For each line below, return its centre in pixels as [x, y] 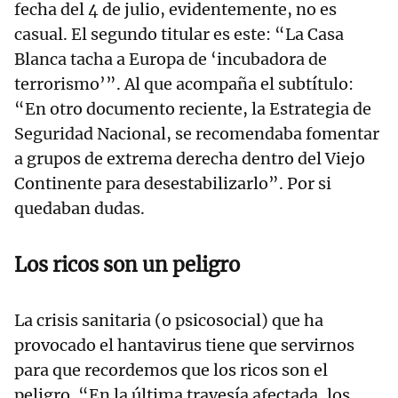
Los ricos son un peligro [127, 265]
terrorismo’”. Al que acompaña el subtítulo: [184, 84]
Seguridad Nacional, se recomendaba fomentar [197, 134]
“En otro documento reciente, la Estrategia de [193, 109]
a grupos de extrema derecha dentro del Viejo [190, 159]
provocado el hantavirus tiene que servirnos [184, 346]
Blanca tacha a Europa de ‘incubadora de [171, 60]
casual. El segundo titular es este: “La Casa [179, 35]
